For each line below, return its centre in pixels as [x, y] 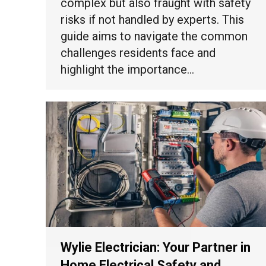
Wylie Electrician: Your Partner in [156, 248]
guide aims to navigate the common [154, 37]
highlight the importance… [127, 70]
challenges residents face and [138, 53]
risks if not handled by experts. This [152, 20]
